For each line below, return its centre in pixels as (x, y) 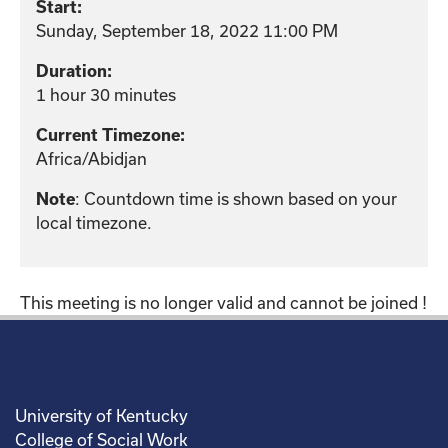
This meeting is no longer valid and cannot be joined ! (223, 302)
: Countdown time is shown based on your (236, 198)
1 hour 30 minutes (106, 94)
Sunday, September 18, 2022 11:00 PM (187, 30)
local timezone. (94, 222)
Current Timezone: (110, 134)
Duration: (74, 70)
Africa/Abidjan (91, 158)
